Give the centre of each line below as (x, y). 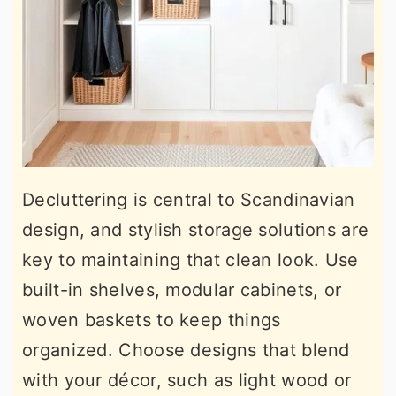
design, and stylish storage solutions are (196, 230)
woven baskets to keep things (152, 320)
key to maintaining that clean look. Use (190, 260)
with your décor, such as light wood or (187, 380)
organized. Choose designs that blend (186, 350)
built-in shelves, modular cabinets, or (182, 290)
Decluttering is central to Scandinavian (189, 200)
